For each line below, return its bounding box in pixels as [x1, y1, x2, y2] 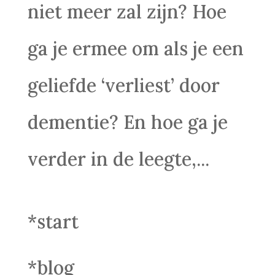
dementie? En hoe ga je [27, 110, 228, 134]
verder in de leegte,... [27, 147, 209, 171]
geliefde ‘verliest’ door [27, 73, 220, 97]
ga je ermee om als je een [27, 36, 244, 60]
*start [27, 209, 79, 233]
